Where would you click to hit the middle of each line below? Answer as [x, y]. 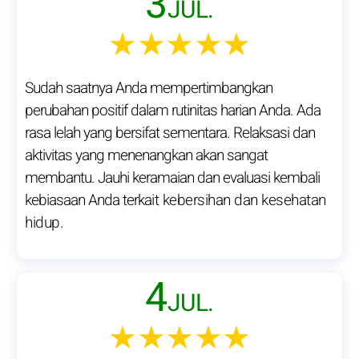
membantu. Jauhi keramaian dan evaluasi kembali [172, 178]
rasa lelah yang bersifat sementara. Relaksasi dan [170, 133]
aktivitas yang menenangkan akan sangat [146, 156]
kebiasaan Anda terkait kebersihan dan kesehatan [175, 201]
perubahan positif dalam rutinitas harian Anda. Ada [173, 111]
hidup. [44, 223]
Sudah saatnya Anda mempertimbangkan [149, 89]
